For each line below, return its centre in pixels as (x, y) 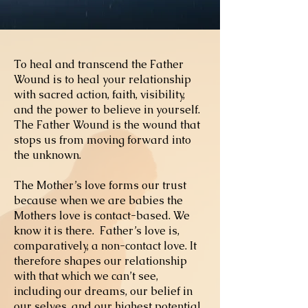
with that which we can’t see (85, 276)
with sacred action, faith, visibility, (99, 95)
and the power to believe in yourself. (108, 110)
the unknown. (49, 155)
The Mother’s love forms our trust (100, 185)
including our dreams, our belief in (103, 291)
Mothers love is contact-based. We (102, 216)
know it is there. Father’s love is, (97, 231)
